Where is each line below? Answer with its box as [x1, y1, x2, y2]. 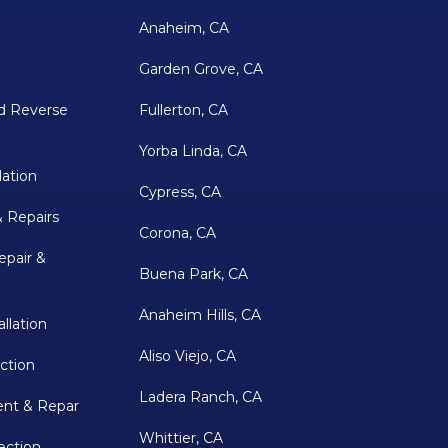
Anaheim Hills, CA [138, 306, 261, 325]
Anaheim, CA [138, 19, 229, 38]
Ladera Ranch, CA [138, 388, 262, 407]
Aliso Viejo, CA [138, 347, 236, 366]
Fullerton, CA [138, 101, 228, 120]
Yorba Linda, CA [138, 142, 247, 161]
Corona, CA [138, 224, 216, 243]
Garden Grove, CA [138, 60, 263, 79]
